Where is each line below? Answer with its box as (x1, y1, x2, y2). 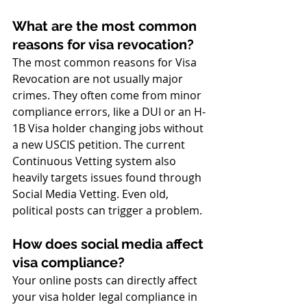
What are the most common (12, 18, 200, 34)
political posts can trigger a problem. (12, 203, 202, 218)
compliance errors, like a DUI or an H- (12, 104, 206, 119)
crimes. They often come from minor (12, 88, 204, 103)
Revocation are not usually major (12, 71, 186, 86)
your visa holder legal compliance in (12, 289, 200, 304)
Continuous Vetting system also (12, 153, 179, 169)
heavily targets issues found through (12, 170, 204, 185)
